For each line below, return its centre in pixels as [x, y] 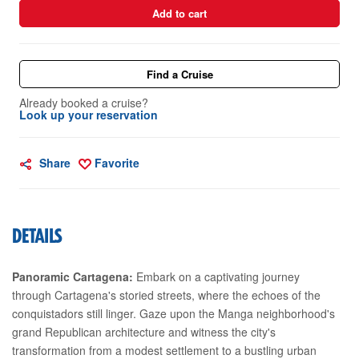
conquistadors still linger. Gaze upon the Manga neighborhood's [173, 313]
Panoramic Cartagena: [73, 276]
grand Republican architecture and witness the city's [144, 331]
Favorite [117, 162]
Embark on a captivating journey [216, 276]
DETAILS [38, 237]
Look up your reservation [89, 114]
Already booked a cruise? [84, 102]
